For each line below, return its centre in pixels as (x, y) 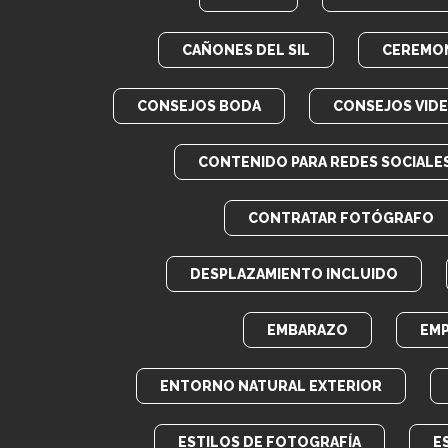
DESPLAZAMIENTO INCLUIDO (294, 274)
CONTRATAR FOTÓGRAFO (340, 218)
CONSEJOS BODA (198, 106)
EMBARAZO (307, 330)
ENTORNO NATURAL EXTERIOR (271, 386)
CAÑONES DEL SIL (246, 50)
